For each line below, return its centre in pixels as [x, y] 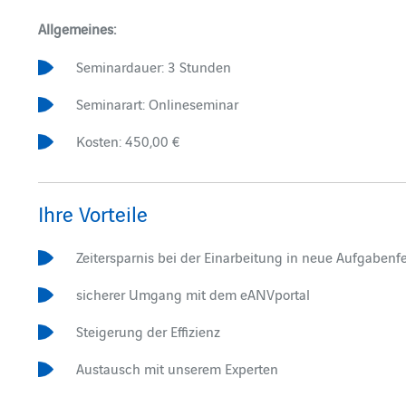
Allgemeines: [77, 28]
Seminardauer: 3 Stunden [154, 66]
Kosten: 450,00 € [129, 140]
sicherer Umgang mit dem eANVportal [193, 294]
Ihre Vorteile [92, 213]
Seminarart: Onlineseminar [158, 103]
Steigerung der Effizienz [149, 331]
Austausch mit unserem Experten [178, 368]
